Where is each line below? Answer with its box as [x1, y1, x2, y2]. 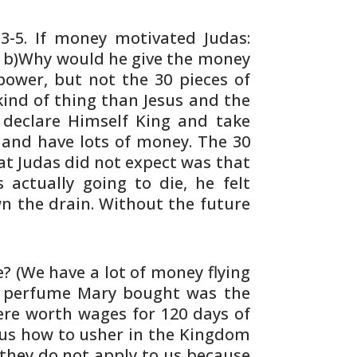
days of [186, 303, 250, 324]
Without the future [93, 193, 250, 214]
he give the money [104, 48, 250, 69]
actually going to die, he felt [4, 172, 250, 194]
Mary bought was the [70, 282, 250, 304]
